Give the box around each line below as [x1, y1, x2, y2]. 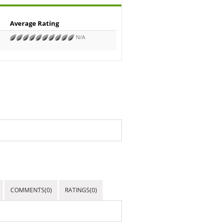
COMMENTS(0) [10, 185, 52, 194]
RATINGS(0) [64, 185, 97, 194]
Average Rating [10, 18, 59, 28]
